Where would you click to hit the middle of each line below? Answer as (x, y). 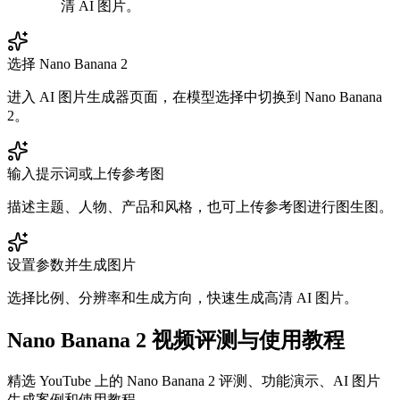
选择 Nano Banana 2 (67, 63)
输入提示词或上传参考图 (86, 173)
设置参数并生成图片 (71, 264)
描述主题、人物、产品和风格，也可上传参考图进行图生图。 (200, 206)
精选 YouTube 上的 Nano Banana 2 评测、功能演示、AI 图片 (194, 380)
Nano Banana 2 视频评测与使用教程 (176, 340)
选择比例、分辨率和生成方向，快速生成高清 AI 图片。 (183, 297)
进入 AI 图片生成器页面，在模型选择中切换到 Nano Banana (195, 96)
